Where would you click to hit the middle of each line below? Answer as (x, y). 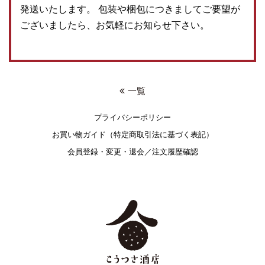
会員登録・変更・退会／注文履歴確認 (132, 152)
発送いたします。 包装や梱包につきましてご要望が (130, 9)
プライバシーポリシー (132, 117)
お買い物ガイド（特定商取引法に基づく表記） (132, 135)
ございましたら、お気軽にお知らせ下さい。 (115, 25)
